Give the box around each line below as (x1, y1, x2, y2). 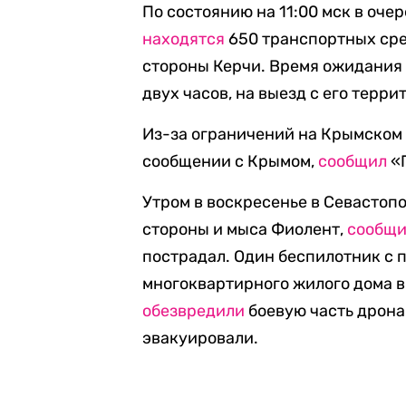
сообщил (318, 151, 388, 171)
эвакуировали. (142, 328, 259, 348)
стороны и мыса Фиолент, (142, 219, 348, 239)
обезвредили (142, 301, 246, 321)
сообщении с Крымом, (142, 151, 319, 171)
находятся (142, 29, 226, 49)
